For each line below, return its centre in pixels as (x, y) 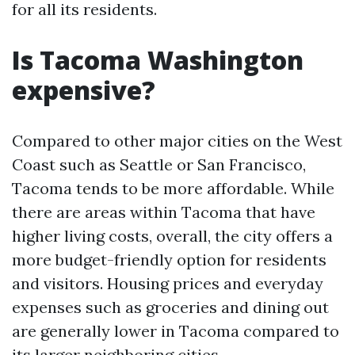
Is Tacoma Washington (158, 60)
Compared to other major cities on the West (177, 141)
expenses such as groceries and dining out (170, 307)
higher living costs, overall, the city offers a (172, 236)
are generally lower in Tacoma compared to (176, 331)
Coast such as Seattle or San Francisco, (159, 164)
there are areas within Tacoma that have (164, 212)
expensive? (84, 90)
